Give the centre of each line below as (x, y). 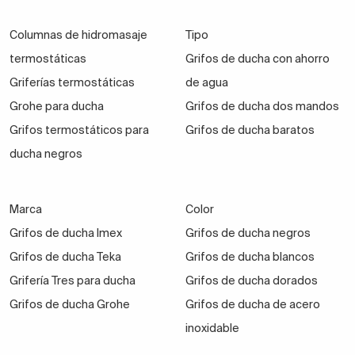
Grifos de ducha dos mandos (262, 107)
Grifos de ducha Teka (65, 257)
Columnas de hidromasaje (78, 35)
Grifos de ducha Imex (66, 233)
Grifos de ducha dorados (251, 281)
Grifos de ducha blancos (250, 257)
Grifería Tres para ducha (73, 281)
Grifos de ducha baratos (250, 130)
